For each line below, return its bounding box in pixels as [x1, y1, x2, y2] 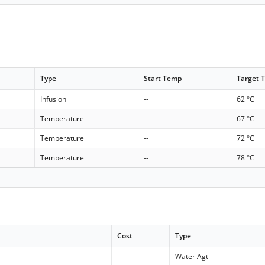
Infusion [40, 94, 67, 105]
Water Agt [175, 251, 209, 261]
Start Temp [144, 73, 182, 84]
